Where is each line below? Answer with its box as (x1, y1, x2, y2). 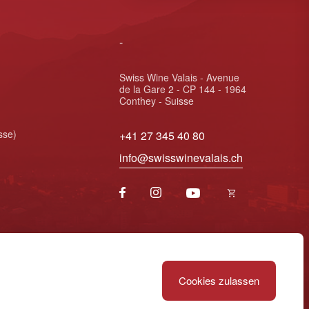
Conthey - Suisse (119, 94, 195, 108)
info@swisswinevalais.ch (119, 150, 243, 166)
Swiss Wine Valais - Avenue (119, 70, 240, 84)
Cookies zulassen (179, 273, 259, 288)
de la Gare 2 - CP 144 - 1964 (119, 82, 247, 96)
